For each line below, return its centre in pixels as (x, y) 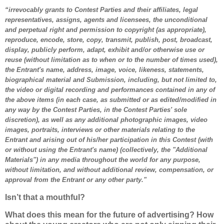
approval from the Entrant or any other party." (76, 179)
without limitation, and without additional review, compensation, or (109, 169)
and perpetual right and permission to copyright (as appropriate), (106, 29)
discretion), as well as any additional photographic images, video (106, 119)
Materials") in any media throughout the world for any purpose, (103, 159)
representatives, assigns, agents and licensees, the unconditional (106, 19)
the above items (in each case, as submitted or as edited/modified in (111, 99)
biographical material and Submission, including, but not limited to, (111, 79)
